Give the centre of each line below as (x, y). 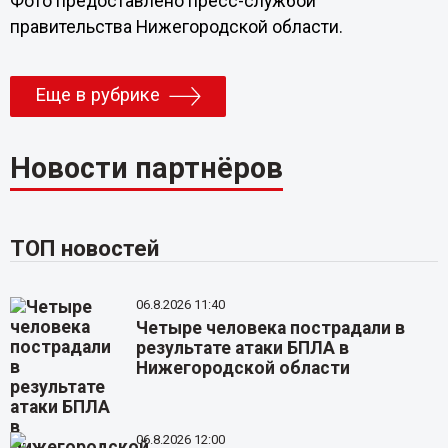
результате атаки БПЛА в (243, 347)
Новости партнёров (146, 167)
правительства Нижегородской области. (176, 26)
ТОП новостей (84, 247)
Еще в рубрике (97, 95)
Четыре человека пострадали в (271, 327)
